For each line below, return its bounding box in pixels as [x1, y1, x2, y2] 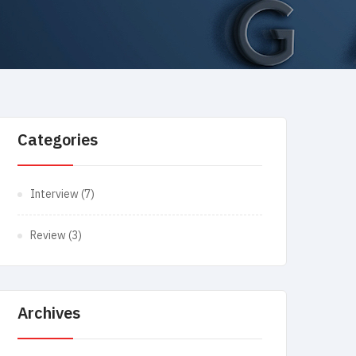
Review [30, 226, 66, 245]
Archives [17, 301, 80, 327]
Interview [30, 185, 79, 203]
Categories [17, 128, 98, 154]
